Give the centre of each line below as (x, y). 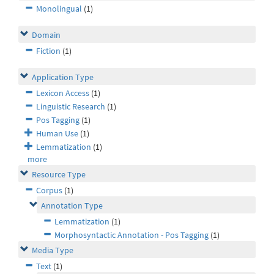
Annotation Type (72, 206)
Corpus (49, 191)
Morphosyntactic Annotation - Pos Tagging (131, 235)
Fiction (48, 51)
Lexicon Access (63, 93)
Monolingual (59, 9)
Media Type (53, 250)
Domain (46, 35)
